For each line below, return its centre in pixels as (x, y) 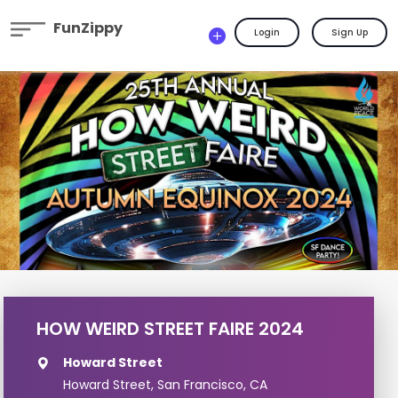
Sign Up (350, 32)
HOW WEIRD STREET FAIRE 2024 (170, 329)
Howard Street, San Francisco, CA (165, 385)
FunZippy (88, 28)
